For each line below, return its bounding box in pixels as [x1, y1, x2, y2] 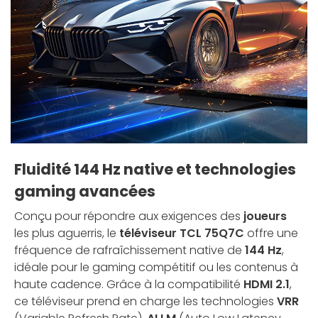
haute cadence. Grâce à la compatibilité [14, 275, 243, 292]
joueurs [243, 207, 287, 224]
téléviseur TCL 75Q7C [119, 224, 244, 241]
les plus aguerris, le [14, 224, 119, 241]
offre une [244, 224, 298, 241]
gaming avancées [14, 180, 155, 202]
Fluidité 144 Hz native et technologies [14, 158, 296, 180]
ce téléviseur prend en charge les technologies [14, 292, 277, 309]
